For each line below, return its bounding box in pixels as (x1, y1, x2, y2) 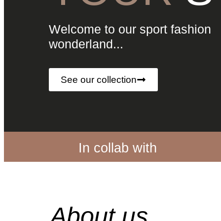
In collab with (78, 141, 157, 155)
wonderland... (49, 37, 123, 51)
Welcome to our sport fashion (49, 22, 211, 36)
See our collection (61, 74, 137, 85)
